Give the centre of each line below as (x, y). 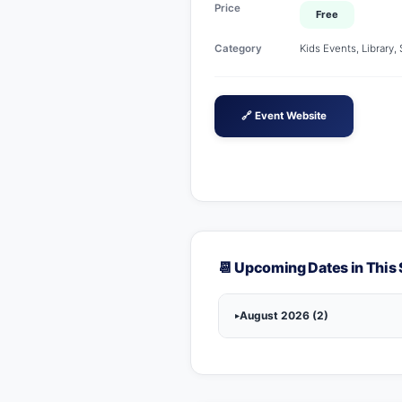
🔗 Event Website (284, 115)
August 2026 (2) (284, 315)
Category (238, 48)
